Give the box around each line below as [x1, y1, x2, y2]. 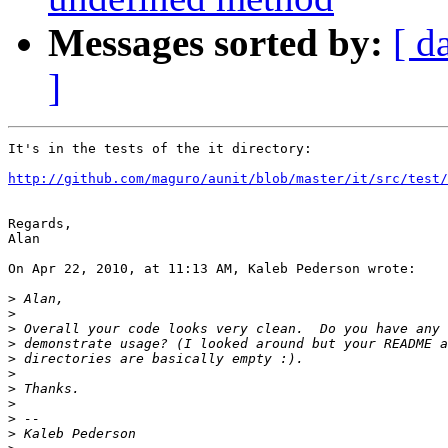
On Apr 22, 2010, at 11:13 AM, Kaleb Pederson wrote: [8, 261, 416, 277]
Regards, [8, 216, 72, 232]
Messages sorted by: [48, 21, 383, 65]
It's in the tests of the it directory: [8, 141, 312, 157]
